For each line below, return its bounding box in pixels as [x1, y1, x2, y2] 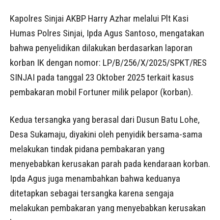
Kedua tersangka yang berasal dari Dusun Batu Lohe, [10, 114, 200, 126]
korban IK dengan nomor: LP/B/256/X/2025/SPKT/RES [10, 57, 207, 69]
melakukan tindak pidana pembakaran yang [10, 143, 165, 155]
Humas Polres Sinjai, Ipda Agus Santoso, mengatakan [10, 27, 204, 39]
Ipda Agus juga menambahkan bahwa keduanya [10, 173, 180, 185]
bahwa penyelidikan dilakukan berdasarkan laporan [10, 42, 192, 54]
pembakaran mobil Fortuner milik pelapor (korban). [10, 86, 193, 98]
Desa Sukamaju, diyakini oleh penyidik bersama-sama [10, 129, 202, 140]
